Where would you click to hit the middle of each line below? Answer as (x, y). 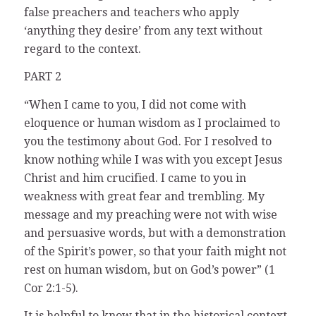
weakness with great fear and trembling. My (144, 196)
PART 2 (42, 77)
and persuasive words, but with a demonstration (154, 233)
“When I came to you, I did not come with (135, 104)
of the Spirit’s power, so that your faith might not (155, 251)
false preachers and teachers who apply (131, 12)
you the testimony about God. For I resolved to (147, 141)
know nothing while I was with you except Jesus (153, 159)
